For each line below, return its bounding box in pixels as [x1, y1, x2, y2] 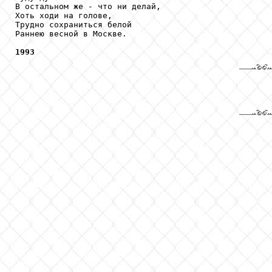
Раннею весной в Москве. [15, 29, 127, 38]
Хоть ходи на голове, [15, 10, 112, 20]
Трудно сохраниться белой [15, 19, 132, 29]
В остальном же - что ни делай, [15, 1, 161, 11]
